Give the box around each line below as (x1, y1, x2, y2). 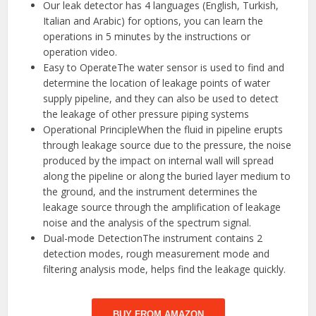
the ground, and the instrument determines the (43, 184, 258, 198)
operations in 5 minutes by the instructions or (43, 29, 251, 43)
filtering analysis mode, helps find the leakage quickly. (43, 262, 286, 276)
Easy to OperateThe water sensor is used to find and (43, 60, 285, 74)
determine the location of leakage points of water (43, 75, 271, 90)
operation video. (43, 44, 118, 59)
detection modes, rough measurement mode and (43, 246, 270, 260)
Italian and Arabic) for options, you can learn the (43, 13, 264, 28)
